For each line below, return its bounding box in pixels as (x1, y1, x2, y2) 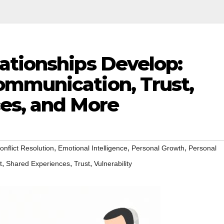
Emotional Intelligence (58, 144, 127, 152)
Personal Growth (131, 144, 184, 152)
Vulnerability (94, 159, 132, 168)
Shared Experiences (6, 159, 70, 168)
